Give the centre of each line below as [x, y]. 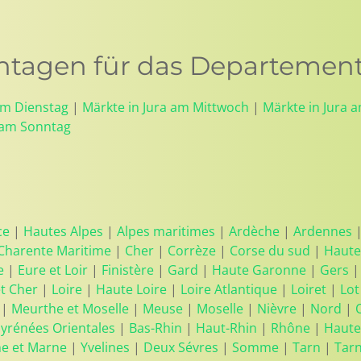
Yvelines [105, 347]
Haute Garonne [259, 270]
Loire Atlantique [229, 289]
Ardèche [254, 231]
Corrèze [192, 251]
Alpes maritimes [166, 231]
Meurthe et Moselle [70, 309]
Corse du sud [270, 251]
